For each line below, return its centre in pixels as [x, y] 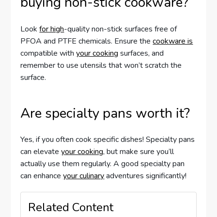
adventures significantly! [146, 176]
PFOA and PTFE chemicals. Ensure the [87, 41]
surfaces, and [141, 53]
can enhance [42, 176]
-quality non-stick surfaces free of [121, 29]
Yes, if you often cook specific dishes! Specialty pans [108, 139]
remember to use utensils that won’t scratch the [101, 65]
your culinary [84, 176]
